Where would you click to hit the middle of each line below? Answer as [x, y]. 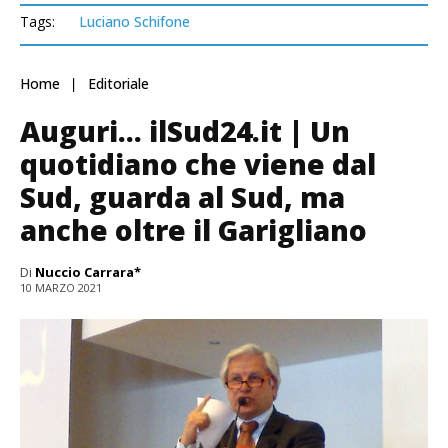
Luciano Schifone [134, 22]
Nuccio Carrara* [88, 272]
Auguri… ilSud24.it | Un [185, 131]
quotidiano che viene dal [198, 164]
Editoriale [118, 84]
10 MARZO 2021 [61, 288]
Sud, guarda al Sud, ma [182, 197]
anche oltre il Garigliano [193, 230]
